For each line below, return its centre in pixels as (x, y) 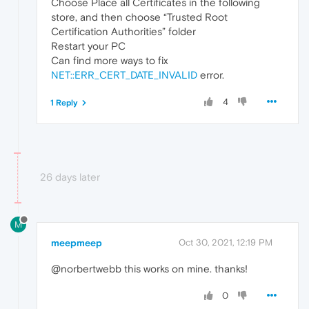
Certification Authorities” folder (123, 32)
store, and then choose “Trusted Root (139, 17)
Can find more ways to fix (110, 61)
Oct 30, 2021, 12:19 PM (226, 243)
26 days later (70, 177)
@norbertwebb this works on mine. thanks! (149, 269)
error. (211, 75)
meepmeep (77, 243)
